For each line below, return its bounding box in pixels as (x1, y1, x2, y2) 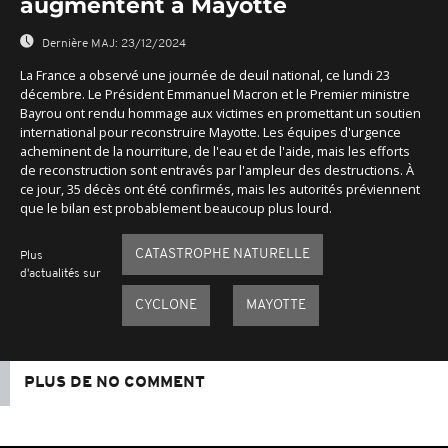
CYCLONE (134, 297, 197, 313)
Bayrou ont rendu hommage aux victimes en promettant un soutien (20, 103, 421, 122)
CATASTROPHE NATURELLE (134, 246, 310, 262)
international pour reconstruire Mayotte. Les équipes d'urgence (20, 122, 401, 141)
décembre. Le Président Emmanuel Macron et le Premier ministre (20, 84, 410, 103)
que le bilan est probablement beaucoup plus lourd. (20, 198, 332, 217)
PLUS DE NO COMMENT (24, 374, 205, 391)
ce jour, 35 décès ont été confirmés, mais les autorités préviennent (20, 179, 420, 198)
